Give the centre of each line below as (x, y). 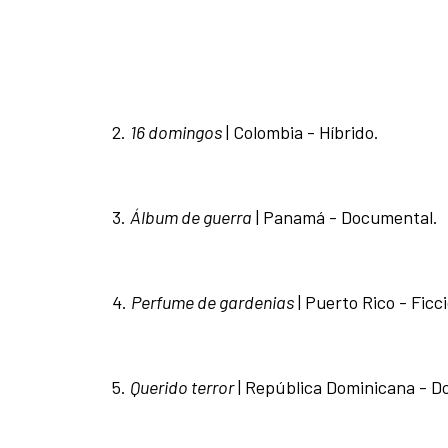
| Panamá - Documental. (345, 217)
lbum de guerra (196, 217)
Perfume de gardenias (212, 302)
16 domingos (176, 132)
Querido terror (182, 387)
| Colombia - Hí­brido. (300, 132)
